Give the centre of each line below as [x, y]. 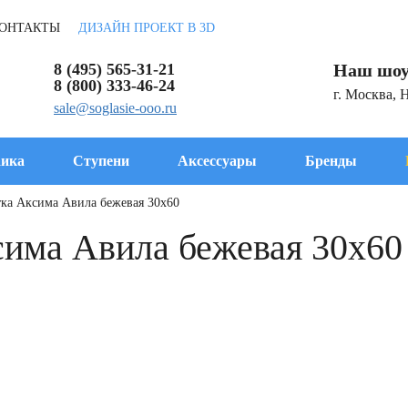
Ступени [101, 161]
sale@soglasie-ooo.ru [115, 108]
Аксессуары [217, 161]
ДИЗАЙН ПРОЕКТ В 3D [147, 28]
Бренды [331, 161]
